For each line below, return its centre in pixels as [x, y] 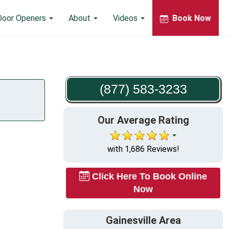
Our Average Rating [143, 120]
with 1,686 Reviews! [143, 149]
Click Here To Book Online [150, 176]
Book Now [192, 18]
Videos [126, 18]
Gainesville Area [143, 221]
